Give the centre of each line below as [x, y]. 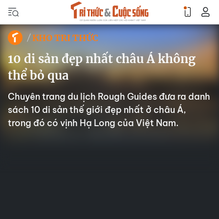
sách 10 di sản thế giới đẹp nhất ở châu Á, [97, 110]
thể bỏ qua [38, 76]
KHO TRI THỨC [65, 38]
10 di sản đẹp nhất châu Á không [102, 59]
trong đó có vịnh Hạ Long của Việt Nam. [93, 123]
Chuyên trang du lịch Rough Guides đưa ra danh [109, 97]
